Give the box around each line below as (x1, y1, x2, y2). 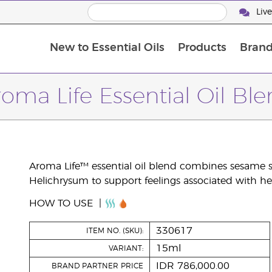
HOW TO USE (29, 199, 96, 208)
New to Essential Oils (49, 42, 165, 54)
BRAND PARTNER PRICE (51, 262, 143, 270)
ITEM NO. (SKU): (86, 227, 143, 234)
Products (177, 42, 226, 54)
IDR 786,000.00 (155, 261, 229, 271)
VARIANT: (108, 245, 143, 252)
